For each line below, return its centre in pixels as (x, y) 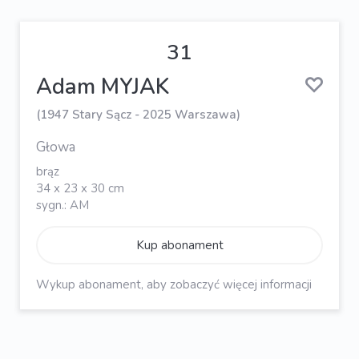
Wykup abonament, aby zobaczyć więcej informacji (174, 284)
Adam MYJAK (103, 87)
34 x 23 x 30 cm (80, 188)
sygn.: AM (63, 205)
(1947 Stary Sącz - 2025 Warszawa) (138, 115)
